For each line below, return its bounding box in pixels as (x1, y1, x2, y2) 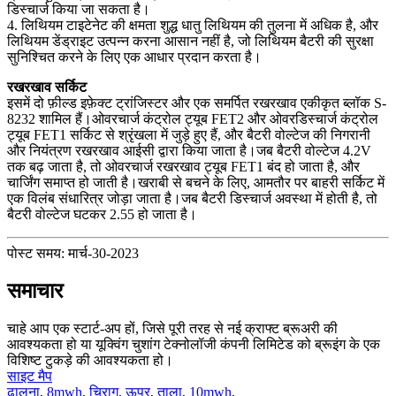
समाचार (7, 278, 63, 302)
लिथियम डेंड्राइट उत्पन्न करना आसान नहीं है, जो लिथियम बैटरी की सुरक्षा (7, 33, 374, 49)
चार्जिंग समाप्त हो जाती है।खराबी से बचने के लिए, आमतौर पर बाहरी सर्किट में (7, 174, 385, 190)
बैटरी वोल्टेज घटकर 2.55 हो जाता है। (7, 206, 197, 222)
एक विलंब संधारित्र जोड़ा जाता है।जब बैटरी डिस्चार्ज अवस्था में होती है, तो (7, 190, 377, 206)
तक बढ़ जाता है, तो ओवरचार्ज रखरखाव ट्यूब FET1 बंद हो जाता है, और (7, 158, 360, 174)
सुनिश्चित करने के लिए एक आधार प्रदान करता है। (7, 49, 262, 65)
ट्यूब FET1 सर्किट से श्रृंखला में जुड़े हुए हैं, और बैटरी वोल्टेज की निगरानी (7, 126, 370, 142)
